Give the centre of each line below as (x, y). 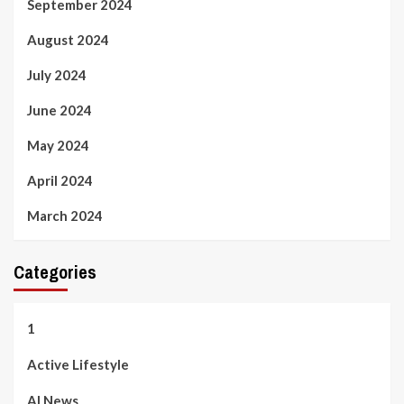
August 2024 (68, 39)
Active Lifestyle (78, 364)
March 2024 (65, 215)
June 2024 (60, 110)
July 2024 (57, 74)
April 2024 (60, 180)
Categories (55, 271)
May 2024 (58, 145)
